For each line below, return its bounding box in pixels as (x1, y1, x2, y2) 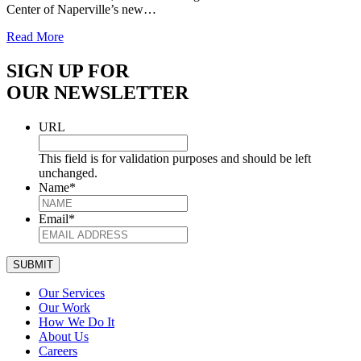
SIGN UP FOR (6, 60, 129, 82)
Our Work (39, 301, 90, 315)
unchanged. (39, 166, 98, 180)
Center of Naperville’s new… (6, 2, 156, 17)
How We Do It (39, 315, 114, 330)
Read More (6, 30, 64, 44)
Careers (39, 344, 77, 359)
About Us (39, 330, 89, 344)
